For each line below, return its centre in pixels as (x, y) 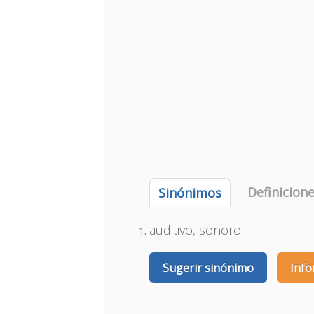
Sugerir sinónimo (209, 268)
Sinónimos (190, 193)
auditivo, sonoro (196, 230)
